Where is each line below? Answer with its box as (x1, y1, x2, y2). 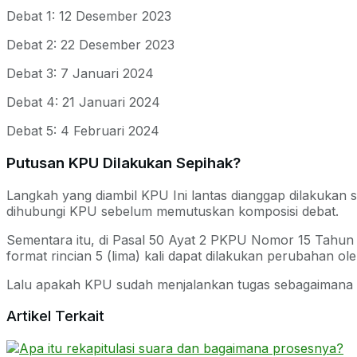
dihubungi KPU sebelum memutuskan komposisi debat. (6, 202, 339, 219)
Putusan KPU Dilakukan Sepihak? (6, 153, 241, 172)
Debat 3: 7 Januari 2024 (6, 65, 154, 82)
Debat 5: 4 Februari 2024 (6, 123, 159, 139)
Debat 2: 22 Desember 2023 (6, 37, 175, 53)
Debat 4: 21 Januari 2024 (6, 94, 160, 111)
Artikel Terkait (6, 307, 104, 326)
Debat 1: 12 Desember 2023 (6, 8, 171, 25)
